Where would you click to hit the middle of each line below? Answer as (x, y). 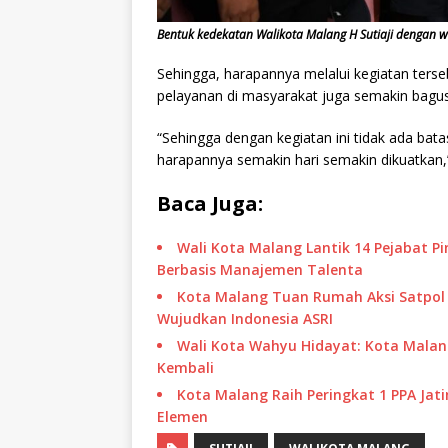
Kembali (185, 367)
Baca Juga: (210, 203)
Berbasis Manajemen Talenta (260, 269)
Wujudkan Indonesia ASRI (245, 318)
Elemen (182, 416)
